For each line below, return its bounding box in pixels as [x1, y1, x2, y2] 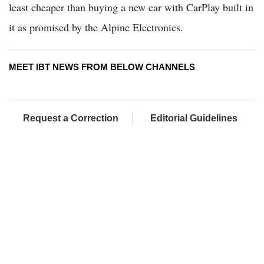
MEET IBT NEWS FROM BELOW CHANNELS [9, 62, 195, 72]
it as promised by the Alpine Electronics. [9, 20, 183, 34]
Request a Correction [22, 113, 118, 123]
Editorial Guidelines [150, 113, 237, 123]
